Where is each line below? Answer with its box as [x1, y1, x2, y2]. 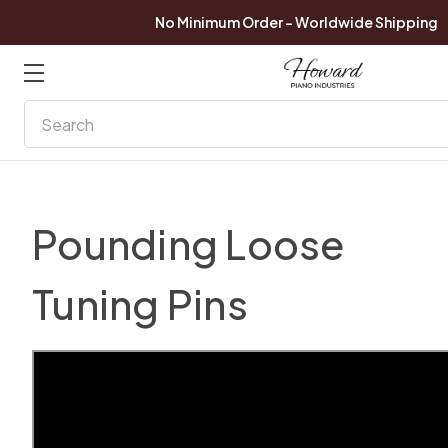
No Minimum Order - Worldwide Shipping [154, 13, 438, 31]
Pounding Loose [32, 218, 345, 269]
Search [24, 101, 77, 122]
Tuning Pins [32, 278, 248, 329]
